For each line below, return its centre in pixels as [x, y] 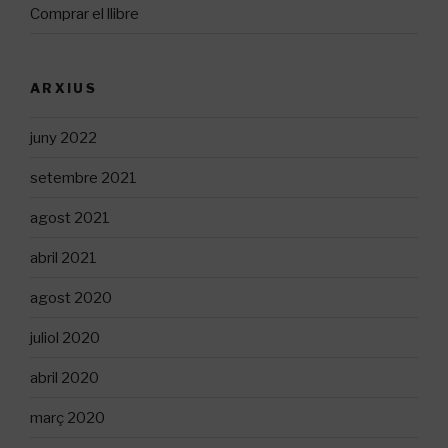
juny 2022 [63, 137]
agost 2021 [70, 217]
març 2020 [67, 417]
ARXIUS [64, 88]
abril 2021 [63, 257]
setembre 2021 [83, 177]
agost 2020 [71, 297]
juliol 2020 [65, 337]
